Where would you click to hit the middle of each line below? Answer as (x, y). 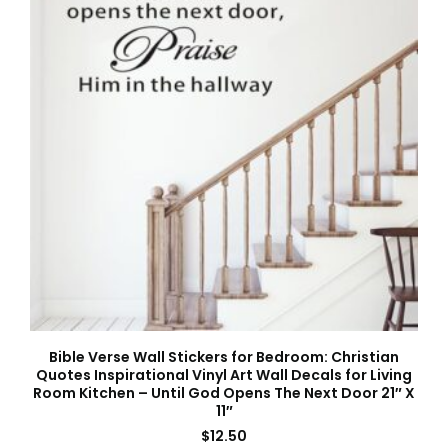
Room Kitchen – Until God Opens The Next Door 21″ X (224, 393)
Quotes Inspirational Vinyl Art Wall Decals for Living (224, 375)
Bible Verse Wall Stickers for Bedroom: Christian (224, 357)
